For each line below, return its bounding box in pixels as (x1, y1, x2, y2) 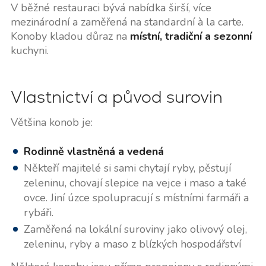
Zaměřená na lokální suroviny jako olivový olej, (23, 221, 247, 236)
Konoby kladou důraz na (10, 28, 130, 43)
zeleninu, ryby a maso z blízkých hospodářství (23, 236, 241, 251)
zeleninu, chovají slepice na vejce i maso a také (23, 175, 246, 190)
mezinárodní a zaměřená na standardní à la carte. (10, 14, 243, 29)
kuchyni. (10, 43, 49, 58)
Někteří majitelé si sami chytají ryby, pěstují (23, 160, 231, 175)
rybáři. (23, 205, 53, 220)
